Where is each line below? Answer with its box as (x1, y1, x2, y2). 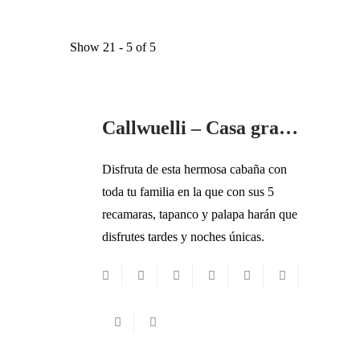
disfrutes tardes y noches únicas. (102, 230, 264, 243)
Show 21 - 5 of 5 (70, 40, 156, 54)
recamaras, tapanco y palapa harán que (102, 207, 297, 221)
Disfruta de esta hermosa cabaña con (102, 162, 287, 176)
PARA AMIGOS (209, 75, 284, 87)
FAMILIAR (113, 75, 167, 87)
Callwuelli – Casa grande (279, 117, 298, 138)
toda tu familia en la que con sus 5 (102, 185, 274, 198)
